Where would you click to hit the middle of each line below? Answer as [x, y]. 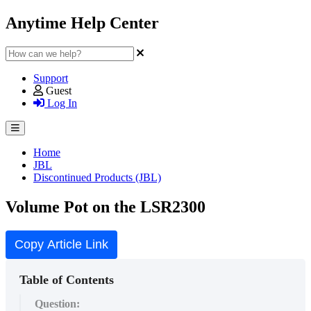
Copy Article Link [61, 244]
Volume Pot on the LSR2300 [106, 207]
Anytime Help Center [82, 23]
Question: [60, 303]
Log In [61, 103]
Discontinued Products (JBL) [97, 177]
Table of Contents [67, 279]
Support [51, 78]
